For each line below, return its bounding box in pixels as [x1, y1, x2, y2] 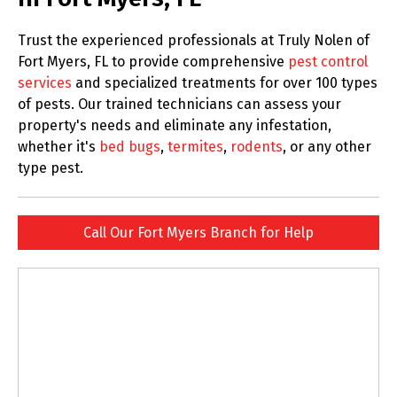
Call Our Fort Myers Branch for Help [83, 223, 314, 241]
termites [167, 137, 223, 155]
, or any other [283, 137, 371, 155]
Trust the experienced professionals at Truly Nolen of [18, 31, 370, 49]
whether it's [18, 137, 99, 155]
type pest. [18, 159, 83, 176]
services [18, 74, 72, 91]
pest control [288, 52, 368, 70]
